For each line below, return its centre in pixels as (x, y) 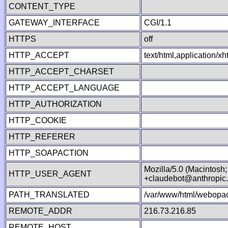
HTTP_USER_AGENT (50, 174)
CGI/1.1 (158, 23)
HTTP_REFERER (42, 137)
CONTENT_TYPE (42, 6)
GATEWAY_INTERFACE (54, 23)
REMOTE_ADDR (40, 211)
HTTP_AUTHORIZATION (55, 104)
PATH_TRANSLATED (49, 195)
